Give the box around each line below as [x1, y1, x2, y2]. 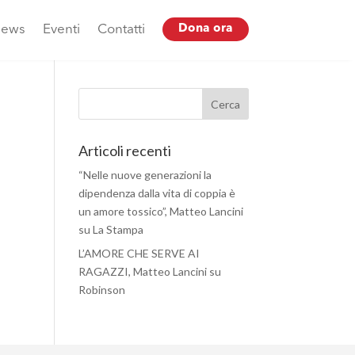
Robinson [78, 283, 125, 296]
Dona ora [177, 23, 233, 35]
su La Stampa [78, 223, 143, 236]
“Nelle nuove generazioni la [78, 168, 212, 181]
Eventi [42, 23, 80, 36]
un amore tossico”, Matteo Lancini [78, 204, 243, 218]
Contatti [97, 23, 145, 36]
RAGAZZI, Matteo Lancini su [78, 265, 221, 278]
